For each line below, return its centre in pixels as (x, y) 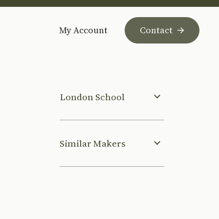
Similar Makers (93, 143)
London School (92, 97)
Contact (156, 30)
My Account (83, 30)
